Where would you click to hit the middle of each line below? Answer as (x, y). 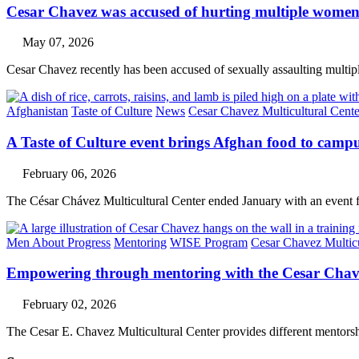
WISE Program (209, 242)
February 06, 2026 (69, 173)
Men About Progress (58, 242)
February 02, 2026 (69, 305)
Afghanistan (37, 111)
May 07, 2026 (58, 42)
